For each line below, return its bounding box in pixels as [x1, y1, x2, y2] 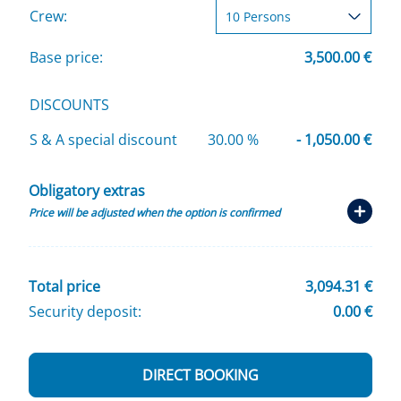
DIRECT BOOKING [142, 365, 259, 386]
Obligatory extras [29, 180, 145, 200]
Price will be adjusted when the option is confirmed [29, 204, 280, 220]
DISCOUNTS [30, 94, 109, 115]
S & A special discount [30, 129, 177, 149]
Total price [29, 277, 100, 297]
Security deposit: [29, 302, 141, 322]
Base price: [30, 47, 103, 67]
